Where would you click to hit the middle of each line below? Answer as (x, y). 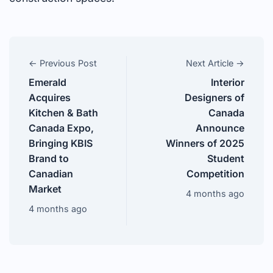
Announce (220, 128)
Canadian (51, 173)
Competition (215, 173)
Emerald (48, 82)
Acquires (50, 97)
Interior (228, 82)
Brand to (49, 158)
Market (45, 189)
